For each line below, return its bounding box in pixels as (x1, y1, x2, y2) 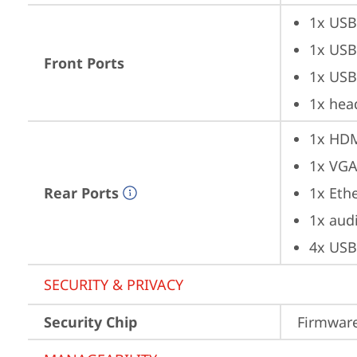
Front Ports (44, 53, 124, 73)
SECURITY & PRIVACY (44, 275, 183, 294)
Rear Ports (44, 183, 119, 202)
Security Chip (44, 312, 137, 331)
